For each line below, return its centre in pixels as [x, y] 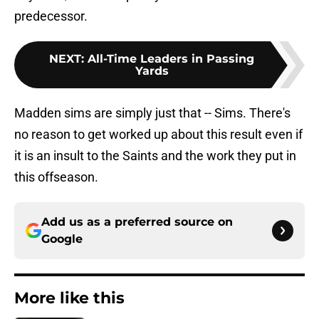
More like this [69, 298]
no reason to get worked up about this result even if [158, 135]
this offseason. [56, 177]
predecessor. [51, 16]
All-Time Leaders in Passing [171, 59]
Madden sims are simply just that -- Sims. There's [152, 113]
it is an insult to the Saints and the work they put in [155, 156]
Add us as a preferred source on [137, 222]
